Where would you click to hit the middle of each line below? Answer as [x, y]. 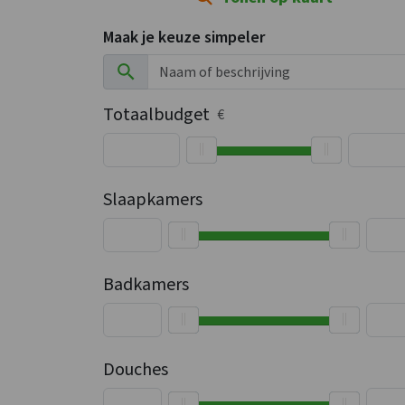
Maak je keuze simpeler [184, 38]
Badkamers [146, 285]
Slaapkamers [153, 200]
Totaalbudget [156, 115]
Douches [136, 370]
